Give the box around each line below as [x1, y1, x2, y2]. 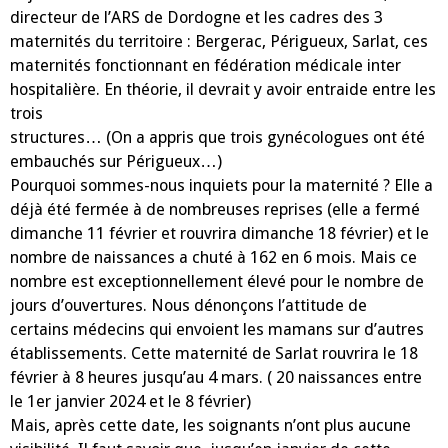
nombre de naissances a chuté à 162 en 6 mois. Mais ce [10, 247, 417, 267]
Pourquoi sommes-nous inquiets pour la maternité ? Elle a [10, 175, 433, 195]
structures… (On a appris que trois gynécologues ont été [10, 127, 425, 147]
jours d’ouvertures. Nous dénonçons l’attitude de [10, 295, 367, 315]
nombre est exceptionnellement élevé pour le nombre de [10, 271, 424, 291]
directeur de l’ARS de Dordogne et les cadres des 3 [10, 7, 383, 27]
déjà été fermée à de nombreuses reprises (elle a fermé [10, 199, 420, 219]
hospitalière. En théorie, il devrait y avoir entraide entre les [10, 79, 436, 99]
